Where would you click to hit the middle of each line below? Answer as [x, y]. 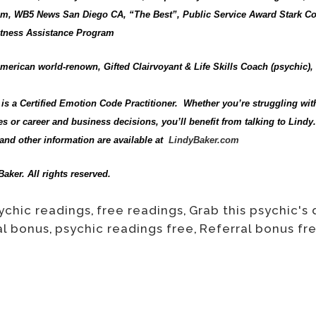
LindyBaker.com [204, 140]
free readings [140, 210]
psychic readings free [124, 228]
